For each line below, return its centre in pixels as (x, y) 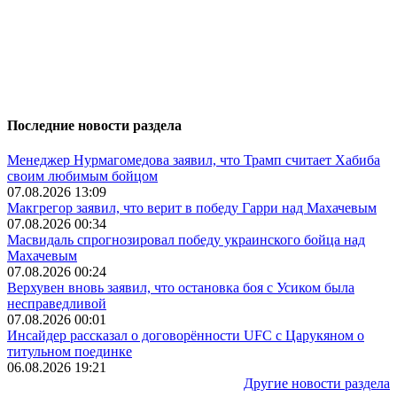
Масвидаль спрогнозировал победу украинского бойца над (186, 240)
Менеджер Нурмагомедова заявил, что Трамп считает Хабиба (194, 160)
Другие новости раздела (317, 384)
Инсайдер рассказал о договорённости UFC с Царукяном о (186, 336)
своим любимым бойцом (82, 176)
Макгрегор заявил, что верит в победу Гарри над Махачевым (192, 208)
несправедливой (57, 304)
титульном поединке (70, 352)
